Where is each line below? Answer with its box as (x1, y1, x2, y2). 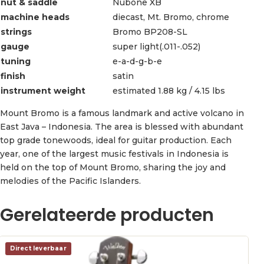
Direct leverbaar (9, 245, 67, 253)
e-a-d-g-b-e (113, 55, 162, 67)
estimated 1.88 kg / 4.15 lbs (113, 85, 225, 96)
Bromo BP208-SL (113, 26, 187, 37)
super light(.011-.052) (113, 41, 200, 52)
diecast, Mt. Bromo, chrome (113, 11, 229, 22)
